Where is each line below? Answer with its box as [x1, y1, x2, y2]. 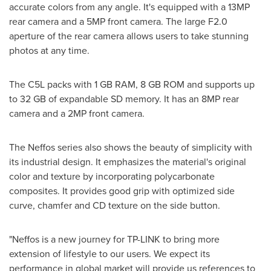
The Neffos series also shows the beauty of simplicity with [9, 140, 252, 155]
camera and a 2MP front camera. [9, 106, 145, 121]
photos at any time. [9, 44, 90, 58]
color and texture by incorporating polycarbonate [9, 169, 215, 184]
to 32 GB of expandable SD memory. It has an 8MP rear [9, 92, 239, 106]
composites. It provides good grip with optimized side [9, 184, 235, 198]
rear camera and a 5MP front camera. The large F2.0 [9, 15, 227, 29]
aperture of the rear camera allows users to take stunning [9, 29, 249, 44]
